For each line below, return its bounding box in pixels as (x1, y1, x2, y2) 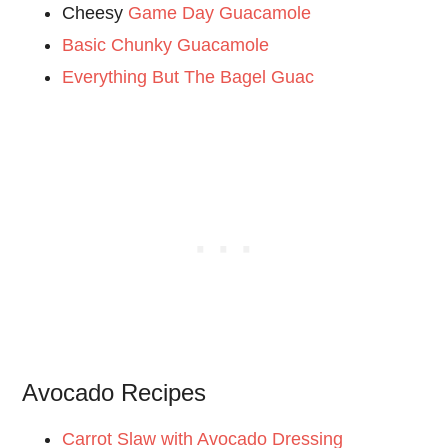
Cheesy (62, 3, 129, 24)
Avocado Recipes (22, 379, 207, 407)
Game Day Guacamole (128, 3, 312, 24)
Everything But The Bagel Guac (62, 67, 315, 88)
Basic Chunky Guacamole (62, 35, 270, 56)
